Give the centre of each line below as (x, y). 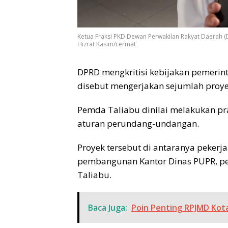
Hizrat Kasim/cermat (107, 44)
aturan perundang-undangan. (138, 124)
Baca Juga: (108, 208)
